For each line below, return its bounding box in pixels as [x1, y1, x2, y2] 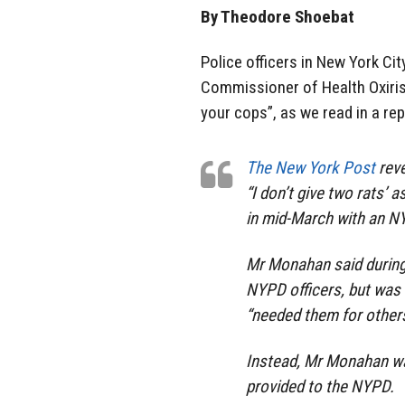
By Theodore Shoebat [201, 5, 354, 27]
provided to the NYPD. [246, 375, 394, 397]
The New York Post [246, 157, 375, 179]
